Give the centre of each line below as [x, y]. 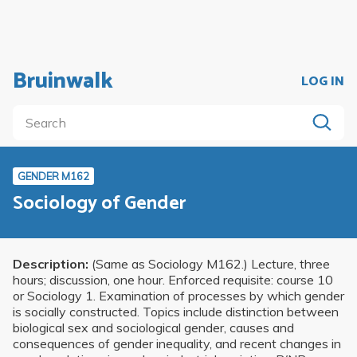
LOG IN [323, 81]
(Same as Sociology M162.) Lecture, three [209, 264]
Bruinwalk [63, 81]
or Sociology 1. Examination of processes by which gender [178, 296]
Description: [51, 264]
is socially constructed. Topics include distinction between [176, 312]
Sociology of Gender [100, 203]
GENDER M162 [53, 176]
